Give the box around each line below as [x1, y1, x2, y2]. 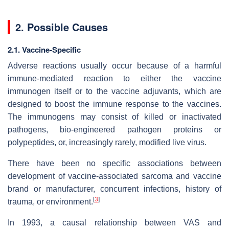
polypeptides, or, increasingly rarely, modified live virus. [8, 138, 207, 147]
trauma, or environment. [8, 197, 93, 206]
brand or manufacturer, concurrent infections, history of [8, 184, 221, 193]
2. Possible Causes [15, 19, 108, 34]
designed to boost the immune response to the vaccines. [8, 99, 221, 108]
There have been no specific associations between [8, 158, 221, 168]
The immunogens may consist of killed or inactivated [8, 112, 221, 121]
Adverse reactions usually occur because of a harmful [8, 61, 221, 70]
